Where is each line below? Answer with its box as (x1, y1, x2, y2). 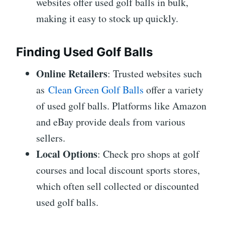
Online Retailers (36, 66, 107, 81)
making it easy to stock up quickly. (36, 11, 178, 25)
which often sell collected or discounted (36, 179, 199, 193)
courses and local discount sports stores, (36, 163, 200, 177)
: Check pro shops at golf (97, 147, 199, 161)
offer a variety (144, 82, 203, 96)
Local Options (36, 146, 97, 161)
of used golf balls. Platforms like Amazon (36, 98, 206, 113)
